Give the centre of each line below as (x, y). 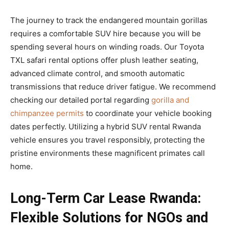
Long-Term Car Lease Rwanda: (106, 198)
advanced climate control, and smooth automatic (97, 73)
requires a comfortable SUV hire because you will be (106, 33)
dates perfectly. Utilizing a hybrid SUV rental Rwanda (106, 126)
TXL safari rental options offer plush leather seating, (104, 60)
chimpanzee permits (47, 113)
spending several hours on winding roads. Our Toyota (107, 47)
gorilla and (170, 100)
